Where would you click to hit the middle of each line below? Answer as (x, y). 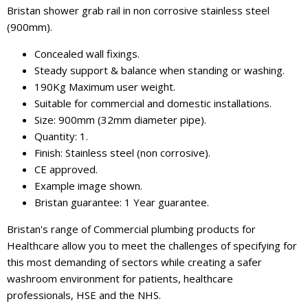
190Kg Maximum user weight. (105, 87)
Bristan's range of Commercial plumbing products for (131, 229)
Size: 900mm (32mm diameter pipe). (120, 120)
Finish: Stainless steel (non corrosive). (122, 153)
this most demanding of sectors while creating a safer (134, 262)
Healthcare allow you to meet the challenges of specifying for (152, 245)
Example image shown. (88, 186)
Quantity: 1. (61, 136)
